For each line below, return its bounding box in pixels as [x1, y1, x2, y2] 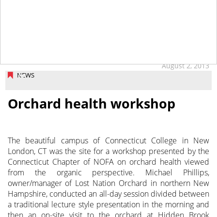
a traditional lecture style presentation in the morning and [7, 199, 210, 210]
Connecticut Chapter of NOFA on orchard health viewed [7, 156, 210, 167]
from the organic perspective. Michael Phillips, [7, 167, 210, 178]
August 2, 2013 [162, 61, 210, 71]
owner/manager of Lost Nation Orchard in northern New [7, 177, 210, 188]
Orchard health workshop [7, 94, 175, 112]
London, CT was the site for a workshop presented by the [7, 145, 210, 156]
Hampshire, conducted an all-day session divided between [7, 188, 210, 199]
